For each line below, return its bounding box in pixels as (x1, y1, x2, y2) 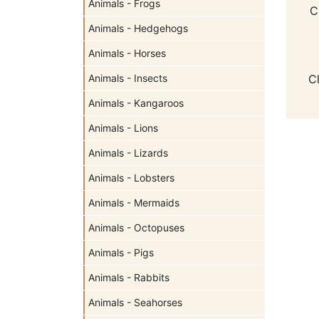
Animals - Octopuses (88, 221, 184, 234)
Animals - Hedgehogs (88, 22, 188, 34)
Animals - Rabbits (88, 271, 169, 283)
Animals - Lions (88, 122, 158, 134)
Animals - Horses (88, 47, 166, 59)
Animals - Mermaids (88, 197, 179, 209)
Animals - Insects (88, 72, 167, 84)
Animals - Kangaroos (88, 97, 184, 109)
